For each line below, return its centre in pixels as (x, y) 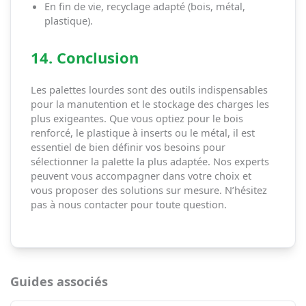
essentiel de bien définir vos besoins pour (128, 147)
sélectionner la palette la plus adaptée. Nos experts (150, 161)
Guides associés (59, 281)
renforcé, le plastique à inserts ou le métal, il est (142, 132)
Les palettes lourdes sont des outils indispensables (149, 89)
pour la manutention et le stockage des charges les (150, 103)
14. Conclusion (84, 58)
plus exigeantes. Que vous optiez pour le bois (137, 118)
